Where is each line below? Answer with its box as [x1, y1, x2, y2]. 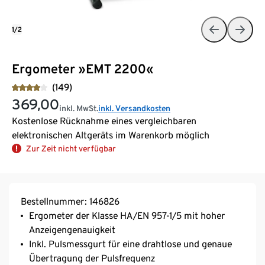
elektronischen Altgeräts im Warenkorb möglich [12, 130, 209, 141]
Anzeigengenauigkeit [29, 224, 115, 236]
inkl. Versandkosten [98, 104, 170, 114]
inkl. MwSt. [59, 104, 98, 114]
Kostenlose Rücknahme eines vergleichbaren [12, 115, 196, 127]
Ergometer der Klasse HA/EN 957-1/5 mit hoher [29, 210, 225, 222]
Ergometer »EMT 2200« [12, 61, 154, 77]
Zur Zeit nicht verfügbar [26, 144, 116, 154]
